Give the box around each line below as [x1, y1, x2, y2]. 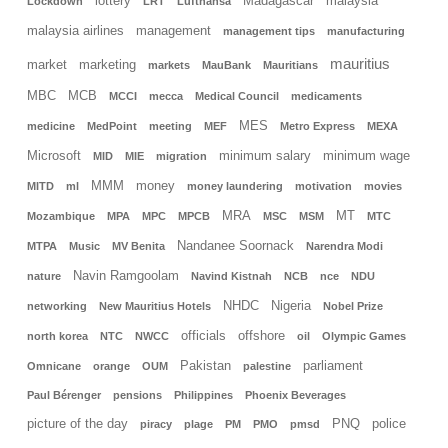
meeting [149, 120, 192, 133]
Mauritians [263, 59, 318, 72]
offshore [238, 329, 285, 344]
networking [27, 300, 87, 313]
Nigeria [271, 299, 311, 314]
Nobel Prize [323, 300, 383, 313]
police [372, 417, 406, 432]
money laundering [187, 180, 283, 193]
